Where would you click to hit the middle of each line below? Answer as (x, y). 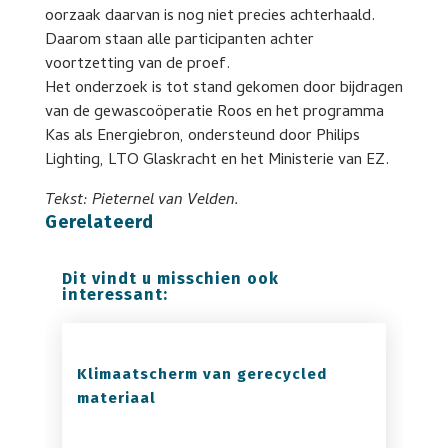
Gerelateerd (99, 222)
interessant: (114, 294)
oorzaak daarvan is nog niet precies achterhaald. (209, 17)
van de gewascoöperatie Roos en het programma (214, 113)
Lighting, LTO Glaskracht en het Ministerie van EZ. (216, 161)
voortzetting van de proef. (137, 65)
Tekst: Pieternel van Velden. (141, 201)
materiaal (116, 398)
